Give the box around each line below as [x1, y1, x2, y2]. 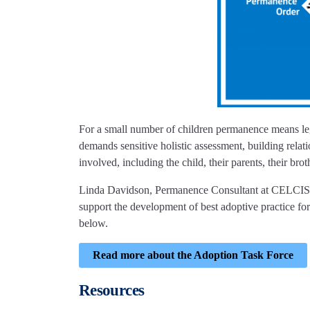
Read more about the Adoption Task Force [93, 248, 293, 261]
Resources [79, 281, 145, 299]
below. [79, 217, 108, 229]
